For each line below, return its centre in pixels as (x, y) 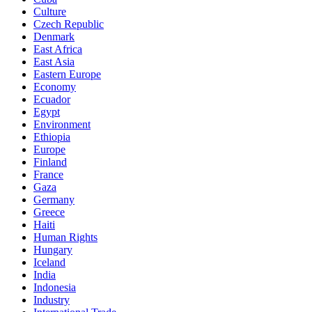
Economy (55, 86)
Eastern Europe (67, 74)
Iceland (49, 262)
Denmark (54, 36)
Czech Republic (69, 24)
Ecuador (52, 99)
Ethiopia (52, 136)
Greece (49, 212)
